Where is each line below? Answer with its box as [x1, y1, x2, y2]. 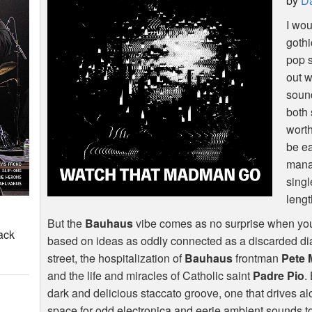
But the [47, 215, 86, 232]
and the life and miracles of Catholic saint [47, 267, 253, 284]
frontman [233, 250, 282, 267]
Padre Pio [253, 267, 305, 284]
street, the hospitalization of [47, 250, 185, 267]
